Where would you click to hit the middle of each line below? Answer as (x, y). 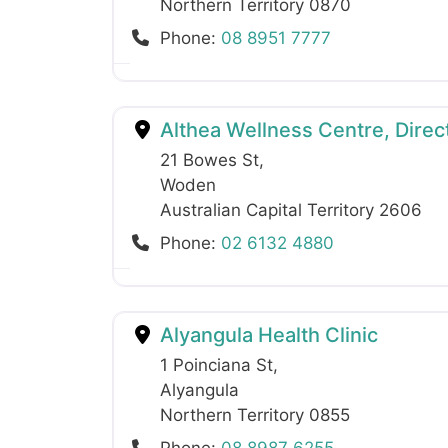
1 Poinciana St (216, 364)
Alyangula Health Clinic (266, 334)
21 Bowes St (209, 159)
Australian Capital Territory (269, 209)
